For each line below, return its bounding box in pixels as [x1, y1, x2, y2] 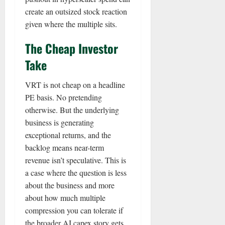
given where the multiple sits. [25, 18, 117, 29]
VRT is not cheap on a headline [25, 79, 125, 90]
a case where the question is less [25, 167, 127, 178]
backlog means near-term [25, 142, 104, 153]
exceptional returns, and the [25, 129, 111, 140]
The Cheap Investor [25, 39, 118, 57]
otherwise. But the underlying [25, 104, 119, 115]
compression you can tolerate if [25, 204, 123, 215]
